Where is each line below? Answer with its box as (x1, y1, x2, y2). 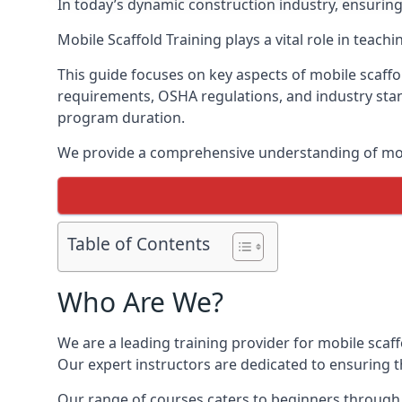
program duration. (57, 108, 185, 127)
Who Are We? (57, 284, 223, 320)
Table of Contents (67, 232, 210, 257)
